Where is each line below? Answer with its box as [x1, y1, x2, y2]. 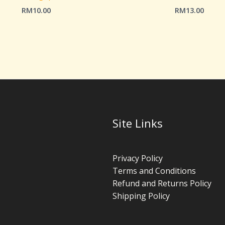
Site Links [113, 115, 163, 131]
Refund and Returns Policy [113, 177, 211, 189]
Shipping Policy [113, 190, 170, 201]
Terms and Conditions [113, 165, 196, 176]
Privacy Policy [113, 152, 163, 164]
